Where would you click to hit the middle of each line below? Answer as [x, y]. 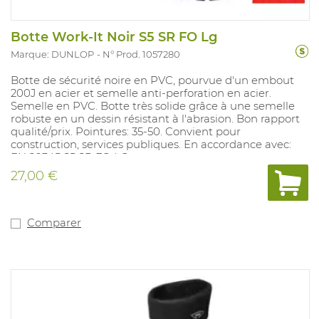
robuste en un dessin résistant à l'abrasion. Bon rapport [155, 118]
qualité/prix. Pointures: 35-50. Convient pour [126, 131]
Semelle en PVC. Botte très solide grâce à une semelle [153, 105]
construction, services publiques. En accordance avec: [151, 144]
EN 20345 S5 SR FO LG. [71, 157]
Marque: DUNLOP [52, 54]
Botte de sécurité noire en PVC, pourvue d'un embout [152, 80]
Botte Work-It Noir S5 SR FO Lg [114, 37]
